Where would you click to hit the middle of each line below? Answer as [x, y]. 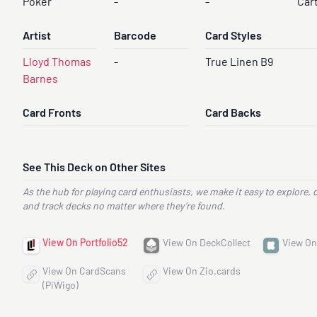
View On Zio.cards [201, 272]
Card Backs [234, 114]
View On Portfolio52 [85, 244]
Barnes [40, 80]
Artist [37, 37]
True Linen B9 [240, 63]
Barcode [136, 37]
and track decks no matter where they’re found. [124, 207]
